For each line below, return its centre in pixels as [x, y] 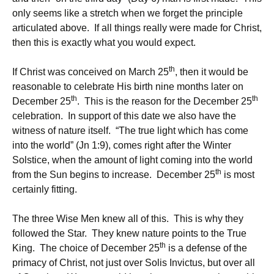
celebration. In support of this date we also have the [124, 116]
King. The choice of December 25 [86, 248]
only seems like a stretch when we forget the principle [128, 13]
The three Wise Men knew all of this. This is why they [128, 219]
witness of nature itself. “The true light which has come [130, 131]
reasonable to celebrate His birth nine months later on [128, 87]
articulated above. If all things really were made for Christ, [137, 28]
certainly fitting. [45, 189]
